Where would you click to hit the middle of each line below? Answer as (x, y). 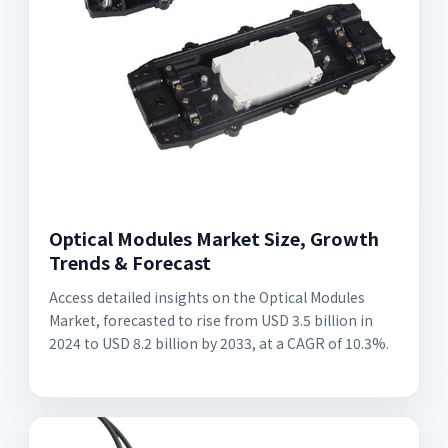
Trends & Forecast (130, 261)
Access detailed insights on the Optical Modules (207, 296)
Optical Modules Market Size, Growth (214, 237)
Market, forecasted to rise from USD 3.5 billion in (211, 319)
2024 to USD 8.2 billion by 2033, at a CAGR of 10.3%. (219, 342)
